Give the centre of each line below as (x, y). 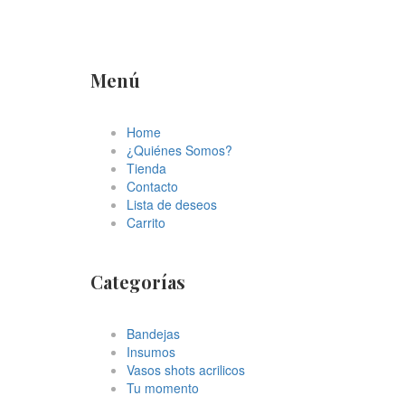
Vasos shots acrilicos (186, 369)
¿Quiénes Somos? (179, 150)
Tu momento (163, 387)
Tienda (146, 168)
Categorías (138, 281)
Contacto (152, 186)
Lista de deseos (172, 204)
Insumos (151, 351)
